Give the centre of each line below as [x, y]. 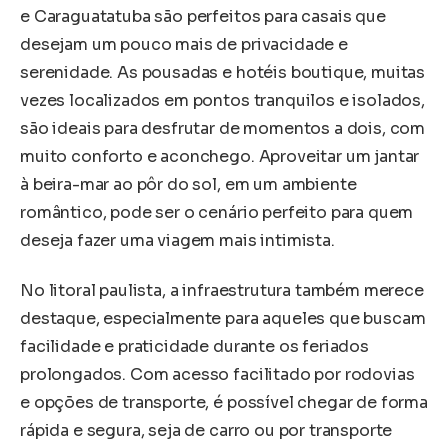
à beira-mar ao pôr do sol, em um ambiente [188, 185]
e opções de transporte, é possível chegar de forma [224, 402]
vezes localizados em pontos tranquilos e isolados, [222, 101]
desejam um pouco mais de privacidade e [184, 45]
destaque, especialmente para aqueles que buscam [223, 318]
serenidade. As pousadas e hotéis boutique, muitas [223, 73]
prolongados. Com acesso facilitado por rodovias [217, 374]
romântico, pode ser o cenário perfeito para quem [217, 213]
